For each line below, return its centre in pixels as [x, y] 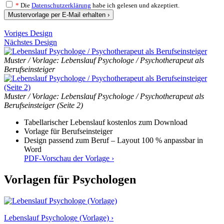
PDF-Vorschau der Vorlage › [69, 158]
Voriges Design [28, 33]
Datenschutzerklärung [61, 5]
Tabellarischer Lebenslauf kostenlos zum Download [106, 122]
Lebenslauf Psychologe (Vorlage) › [59, 217]
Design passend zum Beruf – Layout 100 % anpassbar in [113, 140]
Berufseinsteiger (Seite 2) [43, 105]
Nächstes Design [30, 42]
